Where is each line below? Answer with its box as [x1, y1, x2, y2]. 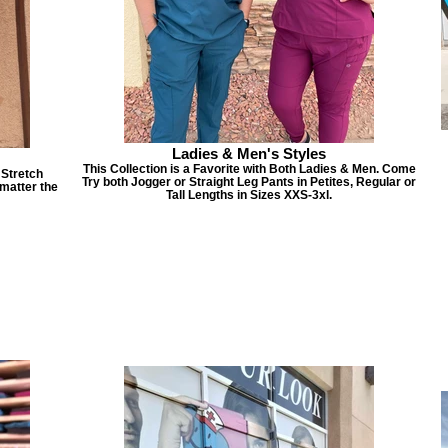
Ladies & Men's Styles [172, 145, 326, 162]
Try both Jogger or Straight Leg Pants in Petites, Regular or [82, 175, 416, 188]
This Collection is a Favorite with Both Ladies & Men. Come [82, 162, 416, 175]
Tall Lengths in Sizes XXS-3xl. [166, 188, 332, 201]
